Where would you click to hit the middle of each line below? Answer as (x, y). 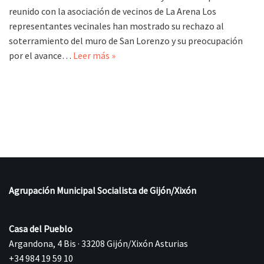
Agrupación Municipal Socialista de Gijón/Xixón (103, 190)
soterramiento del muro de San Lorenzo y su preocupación (126, 41)
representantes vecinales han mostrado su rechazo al (116, 26)
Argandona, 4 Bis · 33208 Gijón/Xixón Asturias (98, 243)
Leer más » (94, 55)
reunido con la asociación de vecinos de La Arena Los (113, 11)
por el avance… (41, 55)
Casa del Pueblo (41, 229)
